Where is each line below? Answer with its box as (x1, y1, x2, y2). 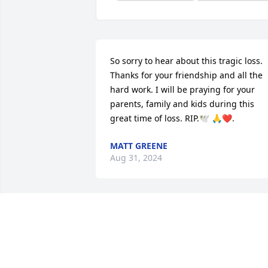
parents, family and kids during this (110, 98, 254, 110)
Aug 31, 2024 (110, 152, 162, 164)
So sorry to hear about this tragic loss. (110, 55, 263, 67)
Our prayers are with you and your (110, 212, 249, 224)
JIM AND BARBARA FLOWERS (110, 254, 229, 266)
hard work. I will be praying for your (110, 84, 255, 96)
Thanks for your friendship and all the (110, 69, 263, 81)
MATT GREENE (110, 140, 167, 152)
